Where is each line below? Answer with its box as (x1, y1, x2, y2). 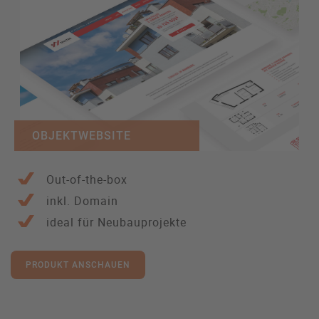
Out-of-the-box (46, 172, 127, 188)
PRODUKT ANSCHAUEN (26, 260, 130, 271)
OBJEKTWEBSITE (32, 129, 131, 143)
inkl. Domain (46, 193, 118, 209)
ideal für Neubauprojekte (46, 214, 187, 231)
